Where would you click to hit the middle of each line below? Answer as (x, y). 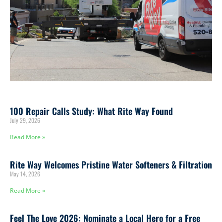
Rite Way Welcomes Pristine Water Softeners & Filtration (111, 165)
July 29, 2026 (25, 120)
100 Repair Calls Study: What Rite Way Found (91, 111)
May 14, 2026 (25, 174)
